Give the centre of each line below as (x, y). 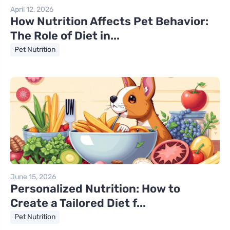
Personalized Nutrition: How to (95, 189)
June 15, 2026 (33, 177)
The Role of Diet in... (65, 36)
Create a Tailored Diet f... (78, 203)
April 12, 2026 (32, 10)
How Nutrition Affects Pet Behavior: (109, 22)
